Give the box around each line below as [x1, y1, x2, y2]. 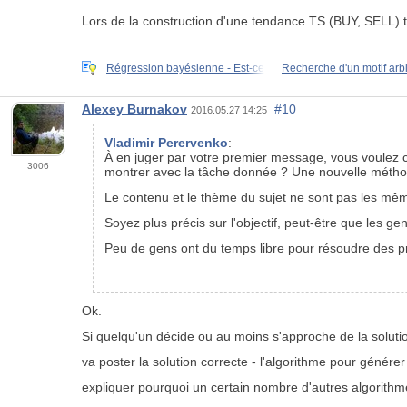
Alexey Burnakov [82, 102, 187, 117]
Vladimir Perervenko [104, 135, 228, 151]
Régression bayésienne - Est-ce [106, 61, 264, 74]
